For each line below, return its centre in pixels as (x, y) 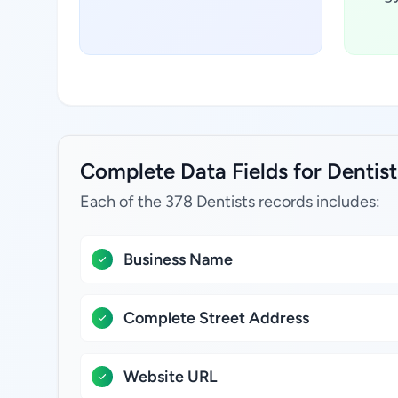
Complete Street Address (216, 318)
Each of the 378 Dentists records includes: (230, 202)
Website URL (171, 377)
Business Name (178, 259)
